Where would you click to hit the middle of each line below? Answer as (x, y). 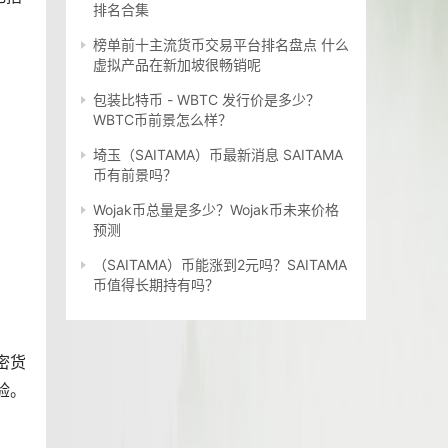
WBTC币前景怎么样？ (162, 120)
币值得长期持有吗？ (156, 285)
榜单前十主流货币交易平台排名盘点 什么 (221, 45)
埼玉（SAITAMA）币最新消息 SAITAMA (218, 155)
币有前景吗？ (135, 175)
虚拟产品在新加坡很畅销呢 (177, 65)
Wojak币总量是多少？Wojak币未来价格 (216, 210)
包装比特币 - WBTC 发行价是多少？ (206, 100)
